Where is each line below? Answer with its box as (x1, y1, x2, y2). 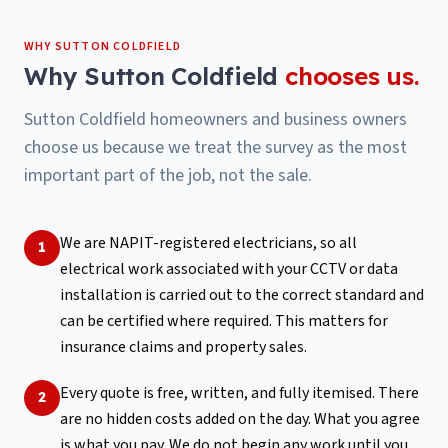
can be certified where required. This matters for (60, 309, 388, 332)
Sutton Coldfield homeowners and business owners (24, 106, 407, 132)
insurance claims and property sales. (60, 335, 307, 358)
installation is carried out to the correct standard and (60, 283, 424, 306)
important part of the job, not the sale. (24, 162, 312, 188)
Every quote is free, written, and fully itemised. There (60, 381, 419, 404)
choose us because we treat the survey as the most (24, 134, 407, 160)
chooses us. (284, 60, 419, 91)
